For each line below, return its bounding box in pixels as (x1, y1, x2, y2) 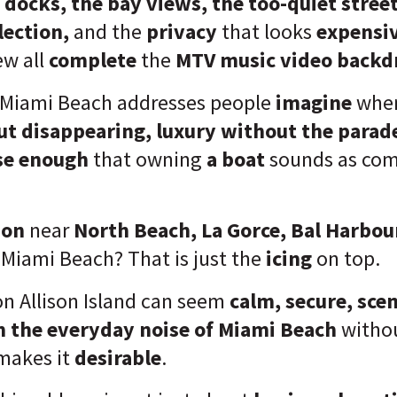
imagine (276, 89, 356, 116)
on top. (316, 245, 380, 272)
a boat (206, 145, 265, 173)
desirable (74, 344, 161, 371)
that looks (217, 18, 316, 45)
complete (49, 46, 141, 74)
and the (74, 18, 146, 45)
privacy (146, 18, 217, 45)
